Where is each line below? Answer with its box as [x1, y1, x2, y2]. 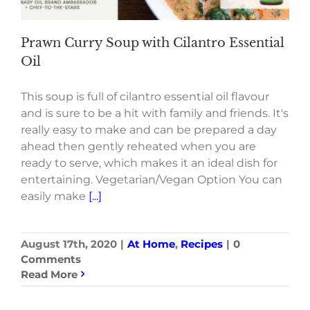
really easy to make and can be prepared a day [21, 122, 277, 136]
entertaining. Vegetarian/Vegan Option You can [21, 172, 282, 186]
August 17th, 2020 [21, 237, 117, 250]
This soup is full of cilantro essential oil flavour [21, 89, 269, 103]
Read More [21, 267, 77, 281]
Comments [21, 252, 81, 266]
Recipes [181, 237, 223, 250]
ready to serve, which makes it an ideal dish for [21, 156, 277, 170]
